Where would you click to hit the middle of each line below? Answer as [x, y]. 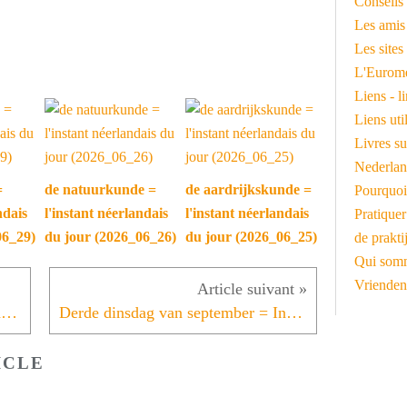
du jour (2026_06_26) [110, 237]
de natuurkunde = [100, 190]
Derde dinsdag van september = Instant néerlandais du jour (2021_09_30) [294, 313]
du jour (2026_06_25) [251, 237]
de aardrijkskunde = [248, 190]
